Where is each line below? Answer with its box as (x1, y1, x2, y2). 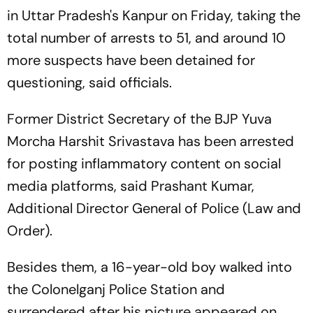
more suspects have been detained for (7, 51, 255, 69)
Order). (7, 221, 56, 240)
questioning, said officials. (7, 73, 172, 92)
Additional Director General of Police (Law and (7, 199, 301, 217)
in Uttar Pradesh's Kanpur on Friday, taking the (7, 6, 300, 24)
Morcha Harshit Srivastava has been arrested (7, 132, 294, 150)
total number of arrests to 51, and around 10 (7, 29, 286, 47)
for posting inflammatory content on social (7, 154, 281, 173)
